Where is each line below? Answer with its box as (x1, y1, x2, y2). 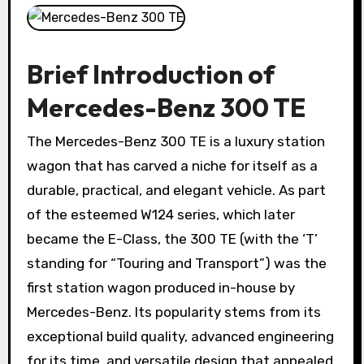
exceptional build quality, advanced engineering (26, 328, 334, 345)
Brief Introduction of (26, 57, 275, 90)
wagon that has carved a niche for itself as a (26, 158, 318, 175)
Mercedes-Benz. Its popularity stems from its (26, 304, 321, 321)
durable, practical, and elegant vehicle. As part (26, 182, 326, 199)
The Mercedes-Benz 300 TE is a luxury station (26, 133, 325, 150)
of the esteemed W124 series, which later (26, 206, 295, 223)
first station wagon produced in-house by (26, 279, 295, 297)
